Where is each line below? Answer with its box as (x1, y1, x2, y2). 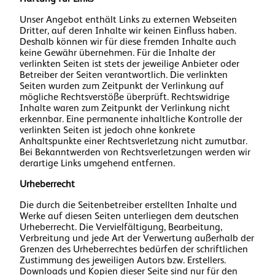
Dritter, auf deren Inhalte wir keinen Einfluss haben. (20, 25, 236, 36)
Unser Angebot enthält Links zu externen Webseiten (20, 14, 237, 25)
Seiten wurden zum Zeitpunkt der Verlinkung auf (20, 80, 224, 91)
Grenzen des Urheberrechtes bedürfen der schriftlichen (20, 244, 248, 255)
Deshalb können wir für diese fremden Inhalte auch (20, 36, 236, 47)
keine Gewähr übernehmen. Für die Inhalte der (20, 47, 215, 58)
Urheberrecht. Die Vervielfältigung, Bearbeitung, (20, 222, 222, 233)
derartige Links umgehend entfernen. (20, 158, 175, 169)
